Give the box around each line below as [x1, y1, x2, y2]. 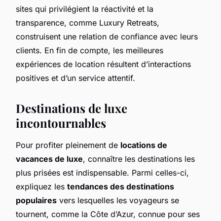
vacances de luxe [16, 153, 83, 164]
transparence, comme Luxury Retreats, [16, 17, 159, 28]
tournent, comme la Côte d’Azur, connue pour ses [16, 209, 200, 219]
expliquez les [16, 181, 67, 191]
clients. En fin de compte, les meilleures [16, 45, 163, 55]
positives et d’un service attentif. [16, 73, 135, 83]
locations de [120, 140, 167, 150]
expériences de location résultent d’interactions [16, 59, 191, 69]
